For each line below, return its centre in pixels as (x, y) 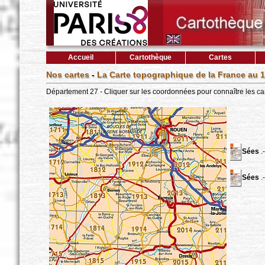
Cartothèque (150, 57)
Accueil (80, 57)
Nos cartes (67, 75)
